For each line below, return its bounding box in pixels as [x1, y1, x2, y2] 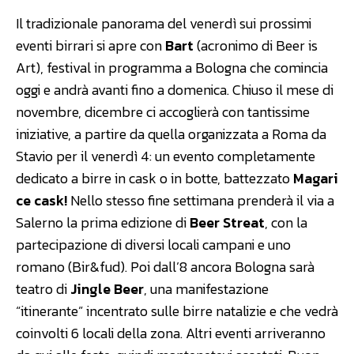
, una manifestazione [144, 277, 269, 299]
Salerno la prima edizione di [16, 211, 190, 233]
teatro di [16, 277, 70, 299]
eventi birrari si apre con [16, 34, 165, 56]
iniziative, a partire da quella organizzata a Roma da [16, 122, 326, 145]
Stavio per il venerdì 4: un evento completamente [16, 145, 315, 167]
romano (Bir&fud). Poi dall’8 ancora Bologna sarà [16, 255, 314, 277]
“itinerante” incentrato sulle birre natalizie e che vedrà [16, 299, 338, 322]
